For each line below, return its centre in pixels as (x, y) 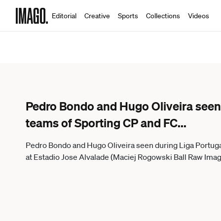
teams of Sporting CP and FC (102, 123)
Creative (97, 16)
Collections (163, 16)
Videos (199, 16)
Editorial (64, 16)
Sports (128, 16)
